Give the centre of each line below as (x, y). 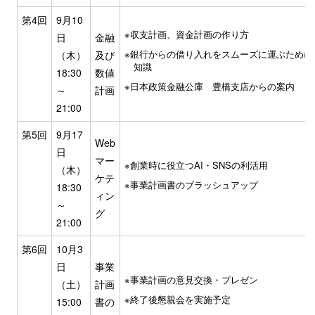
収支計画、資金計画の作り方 (189, 34)
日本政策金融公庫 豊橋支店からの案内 (212, 86)
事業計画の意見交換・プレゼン (194, 280)
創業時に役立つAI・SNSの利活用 (199, 165)
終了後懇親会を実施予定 (180, 300)
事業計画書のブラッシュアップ (194, 185)
